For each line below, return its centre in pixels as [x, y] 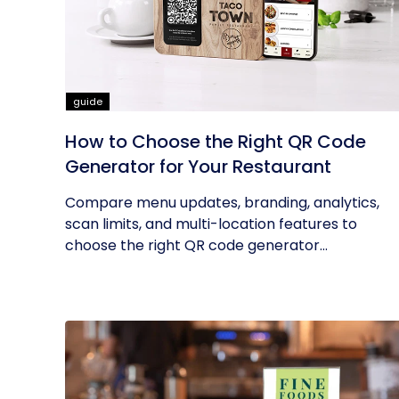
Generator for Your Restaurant [198, 167]
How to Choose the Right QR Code [216, 142]
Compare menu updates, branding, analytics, [222, 203]
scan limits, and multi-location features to [211, 224]
